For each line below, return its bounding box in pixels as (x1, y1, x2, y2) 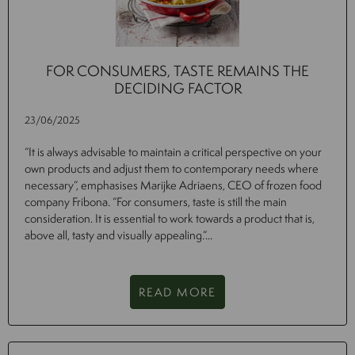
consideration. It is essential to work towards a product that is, (25, 210, 315, 227)
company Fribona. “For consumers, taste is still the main (25, 193, 287, 211)
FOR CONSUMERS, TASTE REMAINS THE (46, 60, 309, 82)
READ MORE (139, 284, 216, 301)
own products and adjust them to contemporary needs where (25, 160, 319, 177)
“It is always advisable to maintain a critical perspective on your (25, 143, 322, 161)
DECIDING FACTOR (113, 78, 242, 99)
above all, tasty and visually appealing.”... (25, 227, 212, 244)
